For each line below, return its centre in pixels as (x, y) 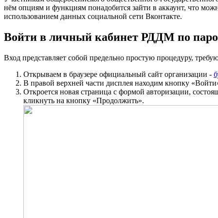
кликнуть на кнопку (58, 100)
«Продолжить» (117, 100)
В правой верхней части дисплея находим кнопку (107, 83)
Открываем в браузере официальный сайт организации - (118, 74)
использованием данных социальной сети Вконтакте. (93, 16)
